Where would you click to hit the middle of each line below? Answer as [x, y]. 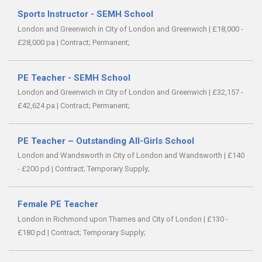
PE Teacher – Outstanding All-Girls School [106, 141]
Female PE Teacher [58, 204]
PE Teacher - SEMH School [74, 77]
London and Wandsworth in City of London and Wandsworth [121, 156]
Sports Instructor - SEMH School [85, 14]
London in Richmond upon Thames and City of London [111, 219]
